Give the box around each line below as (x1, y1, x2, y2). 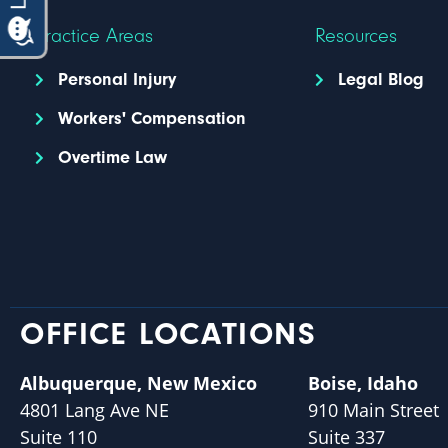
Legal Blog (337, 69, 424, 90)
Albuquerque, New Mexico (20, 371, 257, 395)
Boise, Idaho (307, 371, 418, 395)
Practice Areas (35, 25, 153, 47)
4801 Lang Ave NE (20, 398, 169, 422)
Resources (315, 25, 397, 47)
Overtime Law (57, 147, 167, 168)
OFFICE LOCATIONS (20, 316, 317, 352)
